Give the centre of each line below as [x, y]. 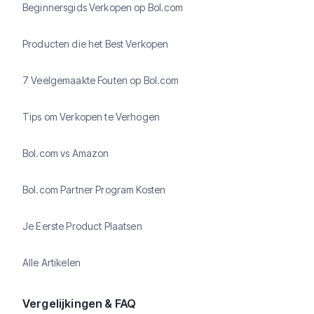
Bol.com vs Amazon [66, 153]
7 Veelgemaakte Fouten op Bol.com [101, 81]
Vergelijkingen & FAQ [80, 303]
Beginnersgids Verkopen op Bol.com [103, 8]
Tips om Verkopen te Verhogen [91, 117]
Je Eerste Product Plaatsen [82, 226]
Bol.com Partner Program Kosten [94, 190]
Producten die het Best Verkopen [96, 44]
